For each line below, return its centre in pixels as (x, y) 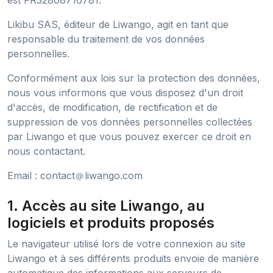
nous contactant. (46, 151)
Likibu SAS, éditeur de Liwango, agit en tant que (118, 24)
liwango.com (114, 175)
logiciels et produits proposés (111, 223)
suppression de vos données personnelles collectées (130, 122)
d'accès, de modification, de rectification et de (112, 107)
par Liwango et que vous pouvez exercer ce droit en (129, 136)
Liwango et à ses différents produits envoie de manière (133, 258)
